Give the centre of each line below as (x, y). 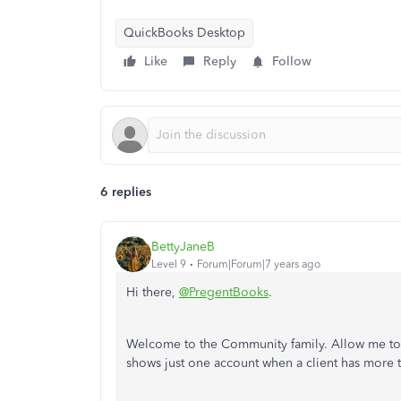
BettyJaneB (183, 246)
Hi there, (153, 292)
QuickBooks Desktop (184, 33)
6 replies (126, 192)
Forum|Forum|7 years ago (259, 264)
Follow (292, 61)
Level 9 (169, 264)
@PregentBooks (224, 292)
